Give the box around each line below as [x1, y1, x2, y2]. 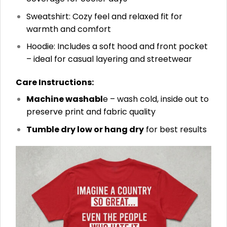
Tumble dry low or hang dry [26, 123, 144, 135]
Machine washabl [26, 93, 103, 105]
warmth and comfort [26, 23, 111, 35]
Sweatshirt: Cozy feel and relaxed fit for [26, 10, 182, 22]
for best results [143, 123, 207, 135]
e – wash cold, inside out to [102, 93, 209, 105]
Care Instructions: [16, 77, 94, 89]
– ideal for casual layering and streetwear [26, 53, 192, 65]
